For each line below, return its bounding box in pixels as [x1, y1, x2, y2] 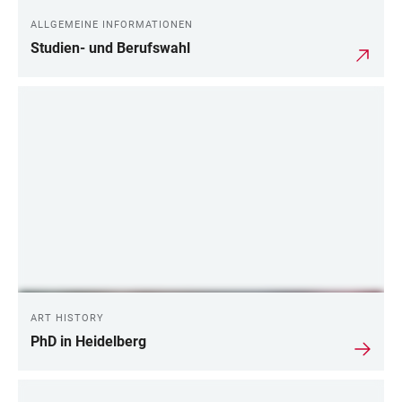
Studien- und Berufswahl [31, 39, 190, 57]
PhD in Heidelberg [31, 332, 146, 350]
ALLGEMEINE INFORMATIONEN [31, 19, 193, 31]
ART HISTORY [31, 311, 104, 324]
